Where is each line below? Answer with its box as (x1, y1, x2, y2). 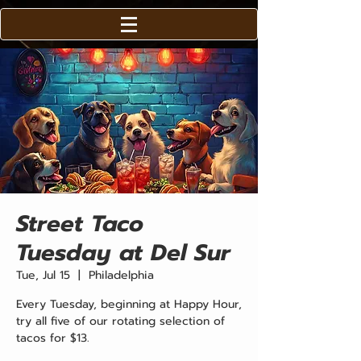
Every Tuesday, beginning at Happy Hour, (16, 296, 242, 313)
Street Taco (16, 206, 143, 241)
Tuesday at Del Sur (16, 235, 230, 270)
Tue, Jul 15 (16, 267, 70, 284)
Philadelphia (89, 267, 154, 284)
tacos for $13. (16, 330, 89, 346)
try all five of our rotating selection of (16, 313, 225, 330)
